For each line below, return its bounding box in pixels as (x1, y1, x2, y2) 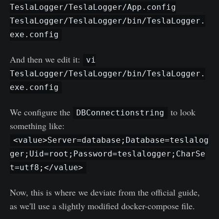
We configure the (10, 106, 73, 118)
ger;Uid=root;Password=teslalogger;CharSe (10, 149, 205, 159)
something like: (10, 119, 65, 131)
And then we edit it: (10, 53, 83, 65)
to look (168, 106, 196, 118)
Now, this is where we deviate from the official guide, (10, 186, 200, 198)
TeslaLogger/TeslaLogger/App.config (10, 2, 176, 12)
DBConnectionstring (76, 108, 165, 118)
